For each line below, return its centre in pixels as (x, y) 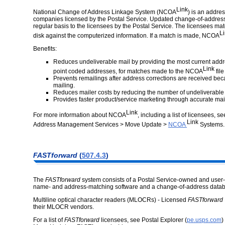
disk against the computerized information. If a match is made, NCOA (126, 35)
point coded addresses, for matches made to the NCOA (128, 71)
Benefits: (45, 48)
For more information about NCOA (80, 115)
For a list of (49, 220)
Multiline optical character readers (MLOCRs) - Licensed (110, 200)
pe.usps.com (204, 220)
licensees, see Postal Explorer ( (143, 220)
